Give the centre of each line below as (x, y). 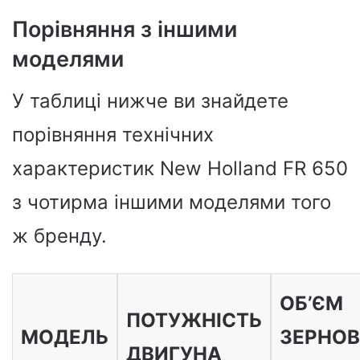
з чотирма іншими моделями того (172, 202)
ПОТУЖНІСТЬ (194, 321)
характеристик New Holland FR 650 (180, 169)
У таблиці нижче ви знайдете (150, 101)
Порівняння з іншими (125, 29)
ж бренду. (59, 236)
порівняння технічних (113, 135)
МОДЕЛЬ (64, 337)
